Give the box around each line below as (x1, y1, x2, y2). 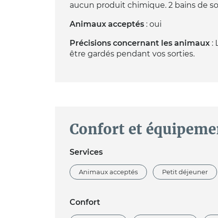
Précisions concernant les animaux (69, 38, 210, 48)
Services (69, 147, 103, 157)
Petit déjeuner (162, 168, 208, 176)
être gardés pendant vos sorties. (69, 49, 195, 58)
